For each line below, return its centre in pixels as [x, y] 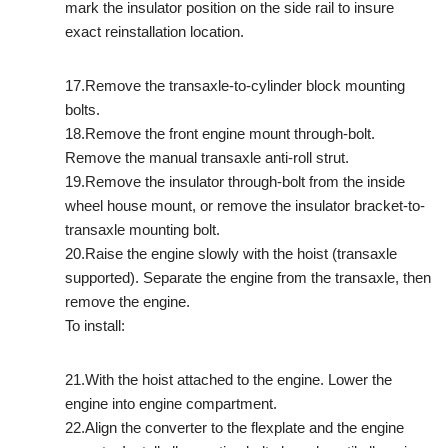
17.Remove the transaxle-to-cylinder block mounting [235, 85]
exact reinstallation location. [154, 31]
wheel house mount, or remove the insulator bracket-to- [245, 205]
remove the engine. [127, 301]
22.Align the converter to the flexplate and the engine [234, 427]
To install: [95, 325]
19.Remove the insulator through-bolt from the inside [235, 181]
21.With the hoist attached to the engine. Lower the [228, 379]
